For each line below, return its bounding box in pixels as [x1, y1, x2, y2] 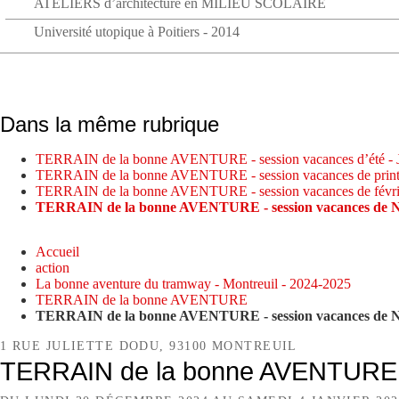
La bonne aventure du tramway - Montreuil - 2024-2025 [36, 276, 351, 291]
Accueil [36, 244, 79, 259]
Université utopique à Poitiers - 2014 [34, 23, 240, 39]
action [36, 260, 69, 275]
